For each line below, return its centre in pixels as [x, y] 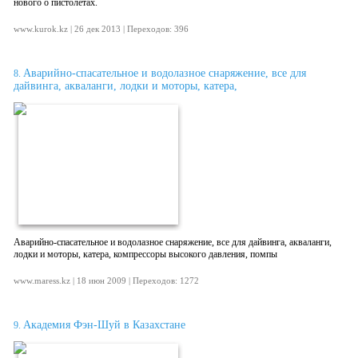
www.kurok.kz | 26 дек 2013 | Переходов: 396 [101, 29]
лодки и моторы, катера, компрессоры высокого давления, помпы [145, 254]
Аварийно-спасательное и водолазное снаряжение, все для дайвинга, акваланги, [173, 242]
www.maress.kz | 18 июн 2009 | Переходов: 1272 [106, 280]
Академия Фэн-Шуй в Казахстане [104, 325]
